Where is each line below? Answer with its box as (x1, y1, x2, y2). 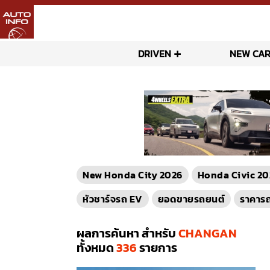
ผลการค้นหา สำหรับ (77, 224, 178, 243)
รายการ (137, 239, 177, 257)
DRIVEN (137, 46, 171, 61)
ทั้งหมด (77, 239, 116, 257)
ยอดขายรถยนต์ (157, 192, 225, 207)
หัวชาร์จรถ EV (83, 192, 143, 207)
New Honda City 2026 (83, 168, 183, 183)
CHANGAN (178, 224, 237, 243)
